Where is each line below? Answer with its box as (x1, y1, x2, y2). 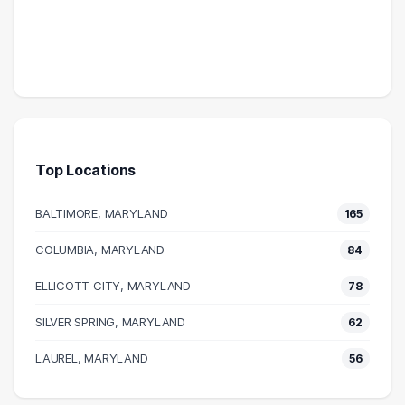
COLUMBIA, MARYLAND (35, 241, 165, 257)
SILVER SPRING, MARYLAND (35, 314, 185, 329)
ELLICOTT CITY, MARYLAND (35, 278, 191, 293)
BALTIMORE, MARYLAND (35, 205, 168, 221)
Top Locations (35, 160, 137, 179)
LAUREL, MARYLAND (35, 350, 148, 365)
